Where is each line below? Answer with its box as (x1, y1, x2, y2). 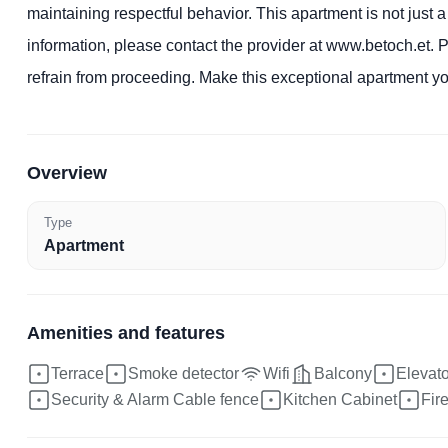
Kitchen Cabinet (283, 390, 397, 408)
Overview (27, 163, 107, 184)
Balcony (314, 364, 372, 382)
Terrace (51, 364, 104, 382)
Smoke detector (128, 364, 239, 382)
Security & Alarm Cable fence (51, 390, 259, 408)
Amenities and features (27, 323, 225, 344)
